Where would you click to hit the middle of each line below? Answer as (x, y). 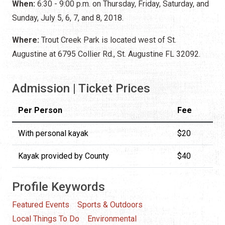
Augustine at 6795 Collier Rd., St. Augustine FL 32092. (106, 54)
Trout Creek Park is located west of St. (108, 40)
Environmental (112, 218)
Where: (26, 40)
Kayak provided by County (64, 156)
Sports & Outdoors (110, 204)
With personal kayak (53, 133)
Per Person (40, 110)
